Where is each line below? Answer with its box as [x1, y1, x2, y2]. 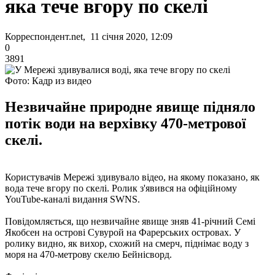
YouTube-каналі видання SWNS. [5, 193, 140, 204]
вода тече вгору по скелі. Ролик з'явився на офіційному [5, 182, 237, 193]
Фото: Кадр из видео [5, 75, 91, 86]
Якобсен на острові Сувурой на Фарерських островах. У [5, 227, 241, 238]
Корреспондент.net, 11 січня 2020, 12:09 [5, 31, 172, 42]
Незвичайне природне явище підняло [5, 98, 255, 115]
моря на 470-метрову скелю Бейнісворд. [5, 249, 172, 260]
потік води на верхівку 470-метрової [5, 115, 246, 131]
